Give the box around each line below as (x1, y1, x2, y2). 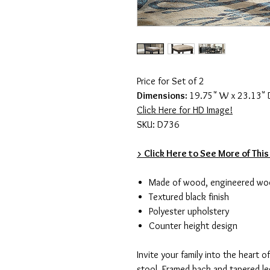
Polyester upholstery (149, 206, 229, 218)
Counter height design (149, 220, 237, 232)
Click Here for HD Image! (137, 104, 233, 116)
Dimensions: (137, 90, 189, 102)
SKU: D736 (137, 119, 180, 131)
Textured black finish (149, 191, 229, 203)
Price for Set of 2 (137, 75, 204, 87)
